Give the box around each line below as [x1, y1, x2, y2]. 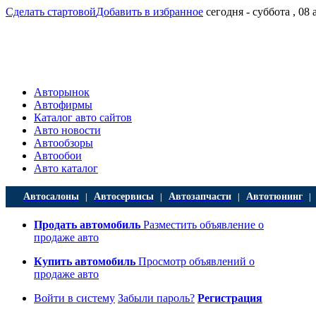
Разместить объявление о [140, 219, 264, 231]
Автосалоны [23, 190, 79, 202]
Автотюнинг [246, 190, 303, 202]
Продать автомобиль [34, 219, 140, 231]
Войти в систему [34, 292, 115, 304]
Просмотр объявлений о [135, 255, 255, 267]
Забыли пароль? [118, 292, 195, 304]
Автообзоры [34, 137, 93, 149]
